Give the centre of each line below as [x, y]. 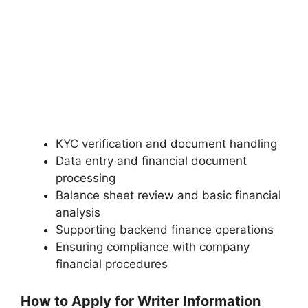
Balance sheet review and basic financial [168, 196]
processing [86, 178]
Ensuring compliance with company [153, 247]
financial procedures [112, 264]
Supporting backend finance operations [165, 230]
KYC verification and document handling [166, 144]
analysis [78, 213]
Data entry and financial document [151, 161]
